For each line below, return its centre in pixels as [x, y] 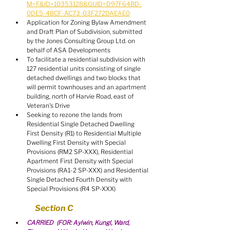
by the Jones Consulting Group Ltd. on [82, 41]
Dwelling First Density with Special [77, 142]
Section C [54, 208]
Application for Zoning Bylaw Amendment [87, 22]
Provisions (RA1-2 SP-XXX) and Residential [88, 170]
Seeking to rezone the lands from [75, 115]
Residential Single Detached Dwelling [81, 124]
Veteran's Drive [48, 106]
